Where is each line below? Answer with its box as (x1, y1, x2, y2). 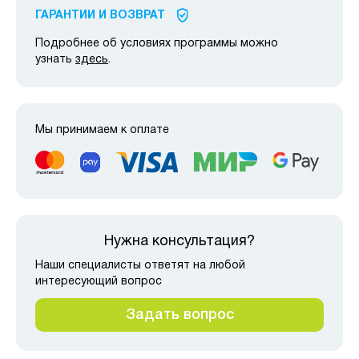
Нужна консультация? (104, 234, 255, 248)
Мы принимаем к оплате (35, 125, 169, 136)
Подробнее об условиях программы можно (35, 38, 278, 50)
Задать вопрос (125, 308, 234, 321)
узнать (35, 54, 75, 66)
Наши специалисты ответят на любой (35, 260, 245, 271)
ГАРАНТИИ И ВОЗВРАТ (35, 10, 165, 22)
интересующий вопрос (35, 276, 162, 287)
